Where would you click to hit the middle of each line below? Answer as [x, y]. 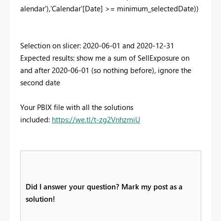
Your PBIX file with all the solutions [77, 107]
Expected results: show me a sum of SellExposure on [105, 58]
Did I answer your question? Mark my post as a [104, 187]
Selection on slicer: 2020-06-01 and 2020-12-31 [97, 46]
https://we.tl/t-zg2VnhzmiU [96, 120]
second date [40, 83]
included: [36, 120]
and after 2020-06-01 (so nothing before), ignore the [106, 70]
